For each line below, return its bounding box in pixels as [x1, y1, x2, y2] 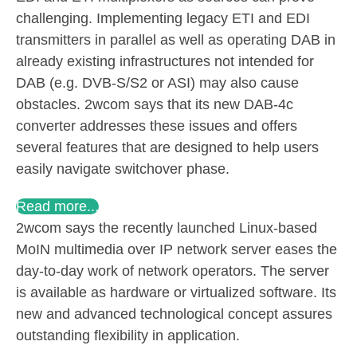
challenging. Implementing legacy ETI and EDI [16, 10, 310, 26]
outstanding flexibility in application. [16, 328, 240, 343]
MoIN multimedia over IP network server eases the [16, 241, 337, 257]
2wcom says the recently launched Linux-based [16, 220, 317, 236]
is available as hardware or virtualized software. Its [16, 284, 336, 300]
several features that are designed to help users [16, 139, 319, 155]
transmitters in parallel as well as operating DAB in [16, 32, 335, 48]
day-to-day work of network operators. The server [16, 263, 329, 279]
